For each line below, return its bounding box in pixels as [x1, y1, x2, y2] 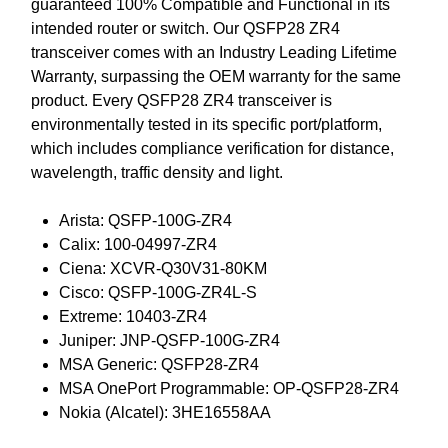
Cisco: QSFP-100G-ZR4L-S [59, 283, 258, 301]
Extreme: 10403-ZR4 [59, 307, 208, 325]
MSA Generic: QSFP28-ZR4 [59, 355, 260, 373]
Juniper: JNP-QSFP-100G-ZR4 [59, 331, 281, 349]
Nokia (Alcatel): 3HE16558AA [59, 403, 272, 421]
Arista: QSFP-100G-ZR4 [59, 211, 233, 229]
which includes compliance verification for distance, [31, 139, 394, 157]
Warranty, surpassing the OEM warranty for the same [31, 67, 401, 85]
